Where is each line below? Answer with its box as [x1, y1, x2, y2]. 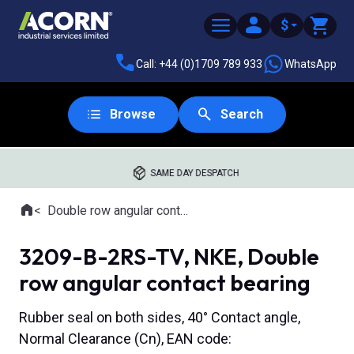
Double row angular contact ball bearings [47, 203, 180, 218]
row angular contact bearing [19, 269, 311, 296]
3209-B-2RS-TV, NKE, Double [19, 243, 319, 270]
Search [220, 107, 263, 122]
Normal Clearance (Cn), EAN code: [19, 330, 232, 348]
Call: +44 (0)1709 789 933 [136, 57, 262, 70]
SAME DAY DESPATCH [150, 168, 239, 179]
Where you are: [18, 211, 100, 227]
